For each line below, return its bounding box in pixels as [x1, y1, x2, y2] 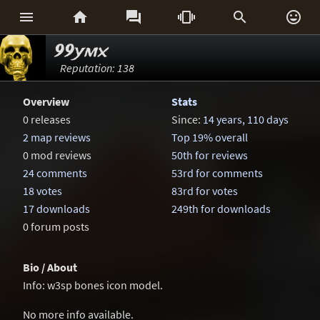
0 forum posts [23, 219, 89, 234]
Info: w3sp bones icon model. [23, 278, 163, 292]
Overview [23, 94, 69, 109]
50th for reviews [171, 148, 248, 162]
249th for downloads [171, 201, 271, 216]
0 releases [23, 112, 71, 126]
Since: [171, 112, 203, 126]
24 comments [23, 166, 87, 180]
